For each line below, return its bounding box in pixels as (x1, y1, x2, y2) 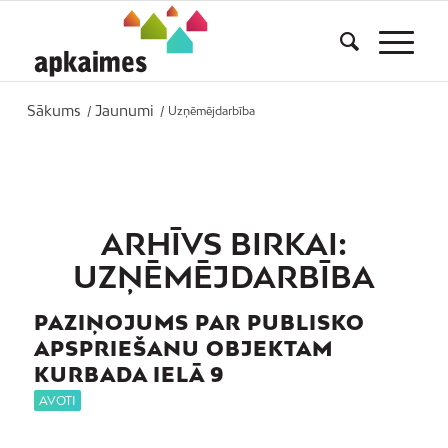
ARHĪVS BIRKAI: (100, 226, 347, 262)
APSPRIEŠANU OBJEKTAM (33, 336, 333, 360)
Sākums (26, 102, 81, 119)
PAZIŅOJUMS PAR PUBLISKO (33, 310, 365, 334)
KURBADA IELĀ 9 (33, 362, 225, 386)
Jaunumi (94, 102, 154, 119)
